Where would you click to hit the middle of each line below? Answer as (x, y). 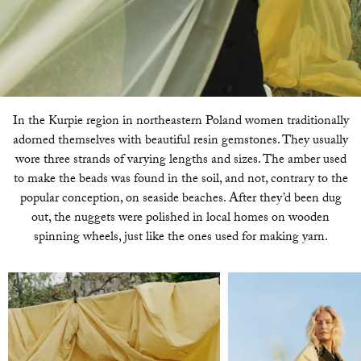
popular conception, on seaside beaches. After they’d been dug (180, 199)
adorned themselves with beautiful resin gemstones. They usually (180, 141)
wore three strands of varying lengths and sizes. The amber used (180, 161)
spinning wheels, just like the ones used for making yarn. (180, 238)
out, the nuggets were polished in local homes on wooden (180, 219)
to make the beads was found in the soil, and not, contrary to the (180, 180)
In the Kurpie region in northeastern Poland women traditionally (180, 122)
